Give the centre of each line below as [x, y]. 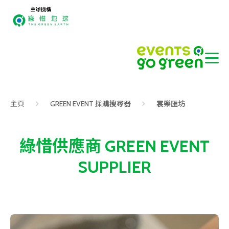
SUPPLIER [114, 167]
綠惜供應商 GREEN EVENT [114, 146]
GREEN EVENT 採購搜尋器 [90, 104]
